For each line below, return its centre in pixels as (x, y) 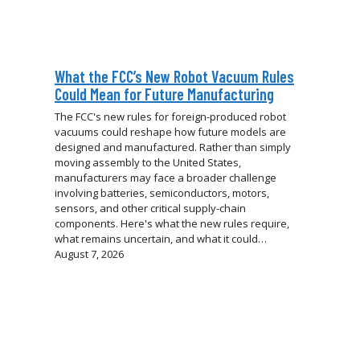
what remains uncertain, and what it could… (161, 239)
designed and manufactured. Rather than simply (173, 147)
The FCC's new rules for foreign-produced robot (170, 117)
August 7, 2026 (89, 254)
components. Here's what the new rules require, (172, 224)
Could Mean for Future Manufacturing (164, 94)
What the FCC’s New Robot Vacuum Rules (174, 77)
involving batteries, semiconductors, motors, (162, 193)
